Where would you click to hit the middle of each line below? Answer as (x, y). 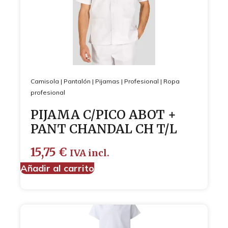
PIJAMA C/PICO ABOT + (103, 115)
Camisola (45, 81)
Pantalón (77, 81)
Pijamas (107, 81)
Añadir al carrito (57, 168)
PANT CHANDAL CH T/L (104, 129)
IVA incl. (90, 153)
